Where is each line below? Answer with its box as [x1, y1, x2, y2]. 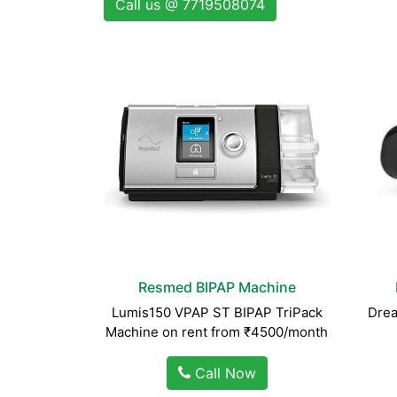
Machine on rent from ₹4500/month [105, 323, 328, 340]
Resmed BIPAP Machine [137, 278, 296, 296]
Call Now [190, 364, 256, 382]
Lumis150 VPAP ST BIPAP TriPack [111, 304, 323, 321]
